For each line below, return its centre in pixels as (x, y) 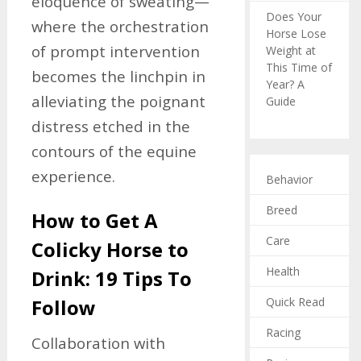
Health (283, 271)
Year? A (285, 84)
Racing (283, 332)
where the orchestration (120, 26)
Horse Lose (296, 33)
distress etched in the (110, 126)
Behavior (289, 179)
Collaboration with (98, 343)
